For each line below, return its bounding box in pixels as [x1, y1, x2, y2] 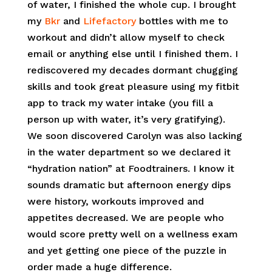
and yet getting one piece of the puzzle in [27, 245, 226, 256]
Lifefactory [80, 15, 136, 27]
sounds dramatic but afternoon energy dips [27, 179, 231, 191]
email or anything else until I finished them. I [27, 48, 238, 59]
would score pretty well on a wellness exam [27, 228, 238, 240]
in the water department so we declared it [27, 146, 231, 158]
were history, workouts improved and [27, 195, 204, 207]
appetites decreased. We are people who [27, 212, 224, 223]
